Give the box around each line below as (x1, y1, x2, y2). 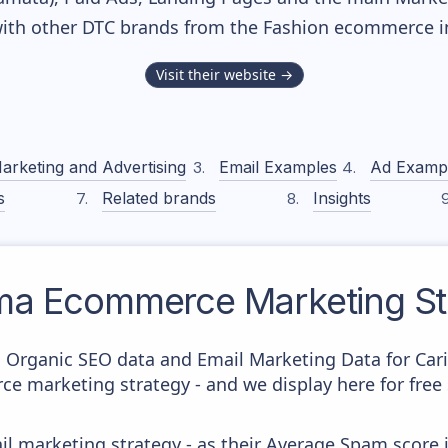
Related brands (102, 188, 217, 208)
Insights (312, 188, 371, 208)
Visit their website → (155, 65, 293, 84)
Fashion (262, 15, 329, 39)
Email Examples (218, 157, 337, 177)
